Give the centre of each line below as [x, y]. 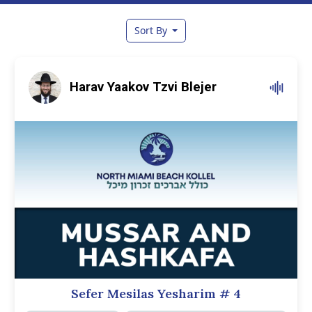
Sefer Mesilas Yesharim [145, 293]
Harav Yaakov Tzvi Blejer [143, 87]
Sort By [152, 31]
